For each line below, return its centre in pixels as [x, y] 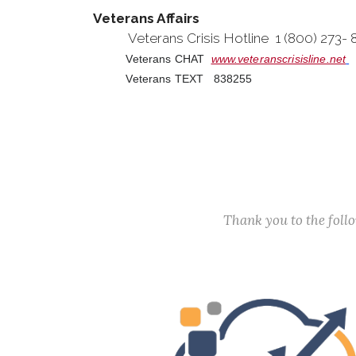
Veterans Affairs [146, 18]
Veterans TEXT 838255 [173, 79]
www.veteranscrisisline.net [279, 59]
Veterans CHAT [152, 59]
